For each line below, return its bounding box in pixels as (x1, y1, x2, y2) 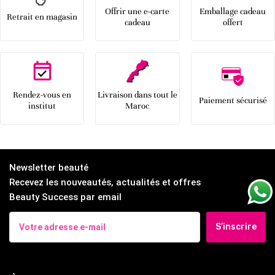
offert (222, 17, 243, 28)
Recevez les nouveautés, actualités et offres (9, 177, 201, 188)
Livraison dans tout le (97, 90, 177, 100)
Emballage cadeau (199, 6, 266, 17)
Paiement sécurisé (198, 95, 267, 106)
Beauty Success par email (9, 192, 122, 203)
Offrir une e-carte (105, 6, 170, 17)
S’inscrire (215, 222, 257, 232)
